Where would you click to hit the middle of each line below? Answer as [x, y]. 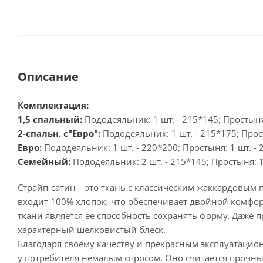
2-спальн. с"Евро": [59, 133]
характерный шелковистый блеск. [92, 230]
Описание [48, 77]
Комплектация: [53, 105]
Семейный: [44, 161]
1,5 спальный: [50, 119]
